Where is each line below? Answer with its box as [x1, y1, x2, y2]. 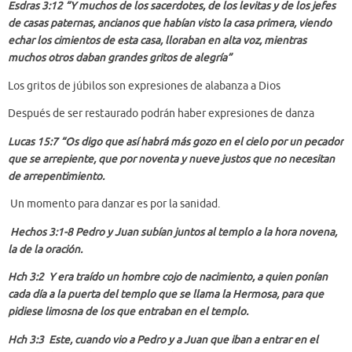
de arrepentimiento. [8, 169, 104, 183]
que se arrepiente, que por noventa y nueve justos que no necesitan [8, 152, 335, 166]
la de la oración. [8, 242, 82, 256]
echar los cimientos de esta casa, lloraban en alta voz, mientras [8, 34, 306, 48]
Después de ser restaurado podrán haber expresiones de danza [8, 107, 314, 121]
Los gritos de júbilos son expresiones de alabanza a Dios [8, 79, 280, 93]
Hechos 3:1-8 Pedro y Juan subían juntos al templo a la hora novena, [10, 225, 337, 239]
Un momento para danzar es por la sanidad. [10, 197, 220, 211]
